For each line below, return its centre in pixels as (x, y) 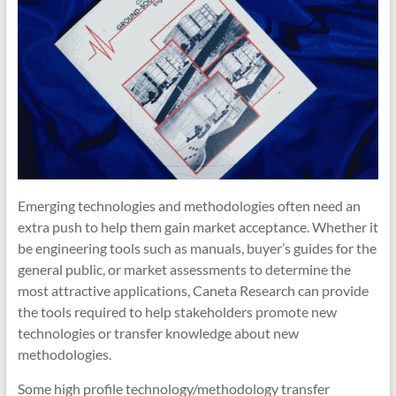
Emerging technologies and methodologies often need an (189, 206)
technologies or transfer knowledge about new (158, 333)
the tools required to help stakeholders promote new (177, 312)
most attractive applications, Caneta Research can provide (193, 291)
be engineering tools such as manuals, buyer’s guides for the (197, 248)
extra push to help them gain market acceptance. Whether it (198, 227)
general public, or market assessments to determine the (184, 270)
